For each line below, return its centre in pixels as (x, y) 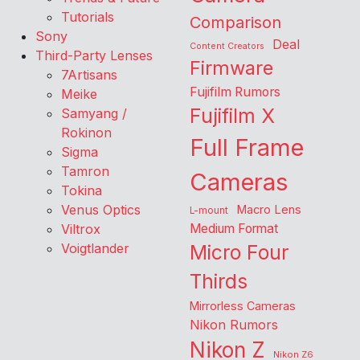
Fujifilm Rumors (235, 92)
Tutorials (88, 17)
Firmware (231, 68)
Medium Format (234, 229)
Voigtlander (95, 249)
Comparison (235, 23)
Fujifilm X (232, 116)
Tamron (85, 172)
